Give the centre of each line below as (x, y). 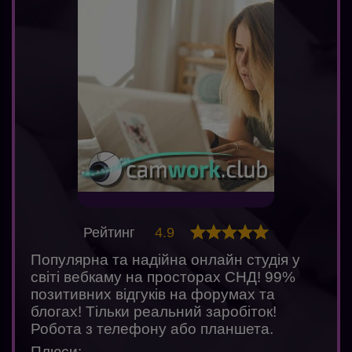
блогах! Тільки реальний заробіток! (154, 312)
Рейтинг (111, 233)
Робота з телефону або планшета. (152, 329)
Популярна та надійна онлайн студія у (165, 260)
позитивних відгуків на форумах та (153, 295)
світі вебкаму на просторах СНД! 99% (163, 277)
